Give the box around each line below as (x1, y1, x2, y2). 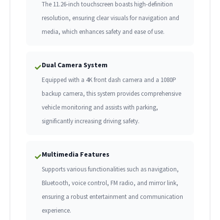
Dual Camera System (42, 60, 108, 70)
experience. (42, 206, 71, 215)
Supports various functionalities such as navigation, (42, 165, 179, 174)
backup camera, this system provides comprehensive (42, 89, 181, 98)
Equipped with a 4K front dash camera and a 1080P (42, 76, 176, 84)
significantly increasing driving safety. (42, 117, 139, 126)
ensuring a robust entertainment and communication (42, 192, 183, 201)
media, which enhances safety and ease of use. (42, 27, 165, 36)
